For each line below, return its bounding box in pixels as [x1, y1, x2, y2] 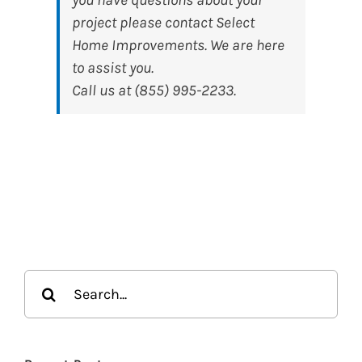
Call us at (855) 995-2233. [72, 81, 236, 99]
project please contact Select [72, 13, 255, 32]
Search [23, 271, 71, 289]
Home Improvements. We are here [72, 36, 284, 54]
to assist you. [72, 58, 154, 77]
